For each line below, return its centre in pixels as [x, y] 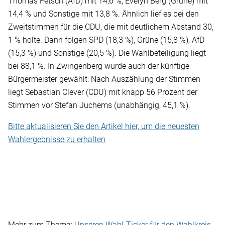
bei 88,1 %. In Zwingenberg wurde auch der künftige [99, 66]
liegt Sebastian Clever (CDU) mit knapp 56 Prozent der [103, 92]
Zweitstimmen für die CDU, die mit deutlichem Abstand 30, [111, 27]
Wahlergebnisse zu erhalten [57, 140]
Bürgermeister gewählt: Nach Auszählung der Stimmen [104, 79]
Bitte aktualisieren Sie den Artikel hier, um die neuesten [104, 127]
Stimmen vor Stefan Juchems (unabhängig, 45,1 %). [99, 105]
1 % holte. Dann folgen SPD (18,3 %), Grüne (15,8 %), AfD [106, 40]
